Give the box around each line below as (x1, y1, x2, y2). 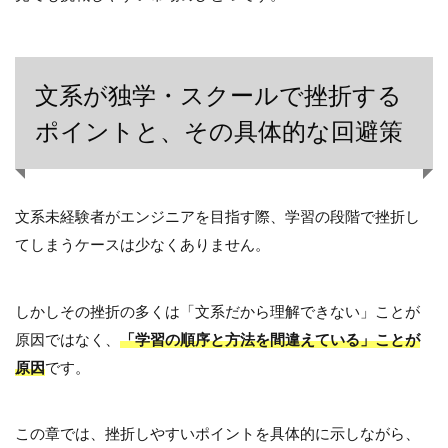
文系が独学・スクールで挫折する (35, 80, 402, 110)
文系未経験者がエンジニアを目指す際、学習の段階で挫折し (15, 207, 420, 226)
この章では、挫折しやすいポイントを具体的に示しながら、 (15, 424, 420, 443)
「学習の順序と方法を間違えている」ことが (120, 329, 420, 348)
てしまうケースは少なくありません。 (15, 235, 270, 254)
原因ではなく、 (15, 329, 120, 348)
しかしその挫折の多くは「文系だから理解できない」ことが (15, 301, 420, 320)
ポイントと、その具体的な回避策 (35, 116, 403, 146)
